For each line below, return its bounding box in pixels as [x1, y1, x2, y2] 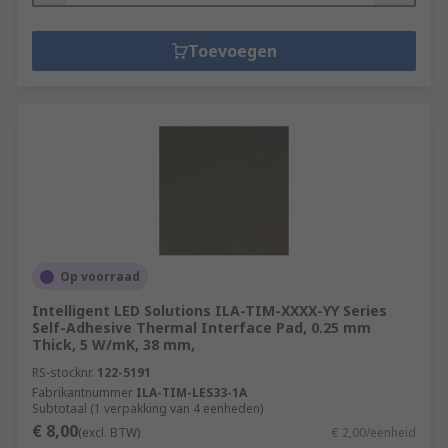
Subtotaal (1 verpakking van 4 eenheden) [32, 400, 263, 417]
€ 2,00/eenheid [332, 424, 416, 441]
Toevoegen [187, 40, 277, 62]
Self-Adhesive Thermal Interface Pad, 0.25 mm [32, 318, 371, 337]
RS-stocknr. [32, 364, 94, 381]
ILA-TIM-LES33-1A [136, 384, 247, 401]
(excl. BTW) [78, 424, 140, 441]
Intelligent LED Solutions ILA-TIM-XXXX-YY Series [32, 301, 387, 320]
